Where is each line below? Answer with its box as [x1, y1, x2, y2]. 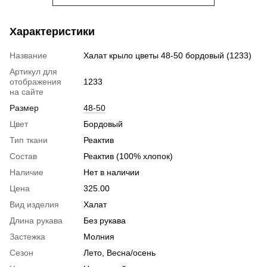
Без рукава [83, 216, 126, 226]
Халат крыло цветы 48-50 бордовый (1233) [83, 51, 252, 61]
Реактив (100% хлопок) [83, 151, 173, 162]
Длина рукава [10, 216, 63, 226]
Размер [10, 103, 39, 113]
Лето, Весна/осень [83, 248, 156, 258]
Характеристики [10, 26, 95, 38]
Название [10, 51, 47, 61]
